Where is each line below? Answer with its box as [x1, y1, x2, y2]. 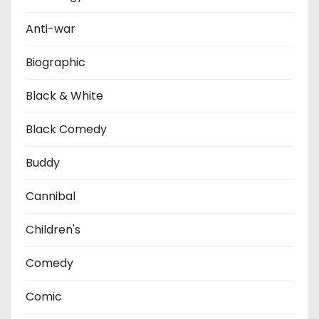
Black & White [26, 87, 103, 104]
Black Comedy [26, 120, 107, 137]
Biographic [26, 53, 85, 70]
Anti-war [26, 20, 75, 37]
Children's [26, 221, 80, 238]
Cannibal [26, 187, 75, 204]
